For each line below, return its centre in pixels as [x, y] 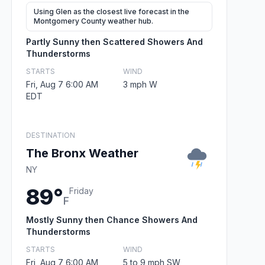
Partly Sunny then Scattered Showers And [114, 41]
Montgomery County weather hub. [93, 21]
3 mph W [140, 84]
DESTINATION [51, 135]
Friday [81, 190]
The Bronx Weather [82, 153]
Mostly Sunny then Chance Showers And [112, 219]
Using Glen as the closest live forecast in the [112, 11]
